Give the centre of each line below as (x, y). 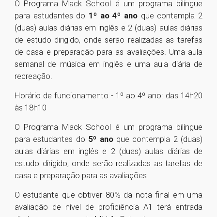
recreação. (33, 76)
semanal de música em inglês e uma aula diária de (108, 64)
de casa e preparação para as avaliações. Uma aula (108, 52)
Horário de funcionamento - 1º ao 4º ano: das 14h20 (108, 95)
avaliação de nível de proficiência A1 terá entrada (108, 207)
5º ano (101, 139)
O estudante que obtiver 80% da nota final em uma (108, 195)
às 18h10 (31, 108)
